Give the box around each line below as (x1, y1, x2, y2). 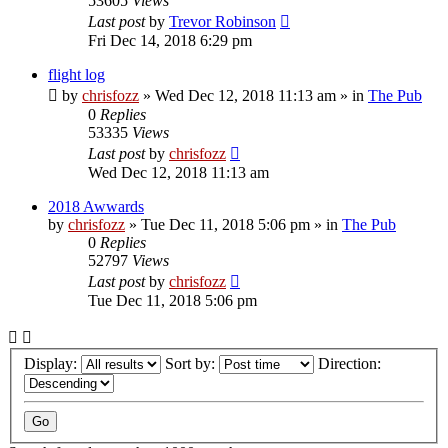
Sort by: (165, 355, 219, 373)
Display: (24, 355, 81, 373)
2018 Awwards (48, 197, 144, 215)
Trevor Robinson (169, 12, 276, 30)
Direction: (318, 355, 385, 373)
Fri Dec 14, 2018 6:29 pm (88, 31, 252, 49)
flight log (48, 65, 105, 83)
